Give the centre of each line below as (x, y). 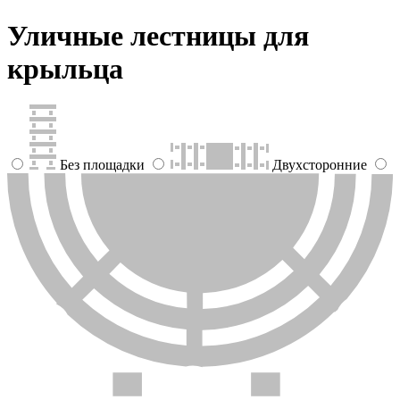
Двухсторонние (320, 165)
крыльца (65, 68)
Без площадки (102, 165)
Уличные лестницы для (158, 35)
